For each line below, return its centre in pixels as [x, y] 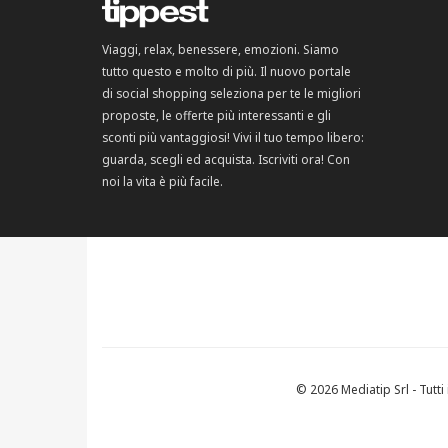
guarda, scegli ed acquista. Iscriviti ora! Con [226, 159]
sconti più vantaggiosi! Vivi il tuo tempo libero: [233, 137]
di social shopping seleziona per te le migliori [231, 93]
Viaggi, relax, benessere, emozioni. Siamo [220, 49]
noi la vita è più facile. [162, 181]
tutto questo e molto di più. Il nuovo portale [226, 71]
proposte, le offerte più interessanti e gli [216, 115]
